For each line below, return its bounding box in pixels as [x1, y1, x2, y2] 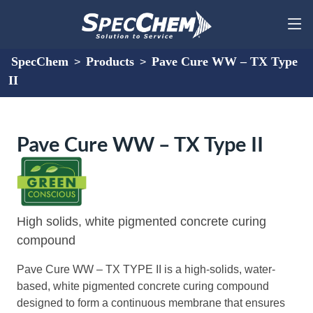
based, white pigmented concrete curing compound [17, 279, 269, 292]
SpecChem [11, 54, 68, 68]
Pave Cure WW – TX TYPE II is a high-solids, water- [17, 263, 275, 275]
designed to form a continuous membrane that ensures [17, 296, 285, 309]
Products [86, 54, 134, 68]
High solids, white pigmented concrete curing [17, 214, 266, 228]
